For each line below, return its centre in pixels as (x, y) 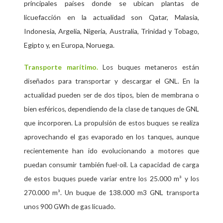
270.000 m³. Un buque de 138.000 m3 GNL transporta (111, 193)
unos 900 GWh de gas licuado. (70, 207)
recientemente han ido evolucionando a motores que (111, 151)
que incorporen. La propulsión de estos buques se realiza (111, 123)
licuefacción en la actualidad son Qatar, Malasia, (111, 17)
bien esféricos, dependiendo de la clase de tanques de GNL (111, 109)
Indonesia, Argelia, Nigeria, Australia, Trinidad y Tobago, (111, 31)
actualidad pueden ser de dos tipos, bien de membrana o (111, 95)
